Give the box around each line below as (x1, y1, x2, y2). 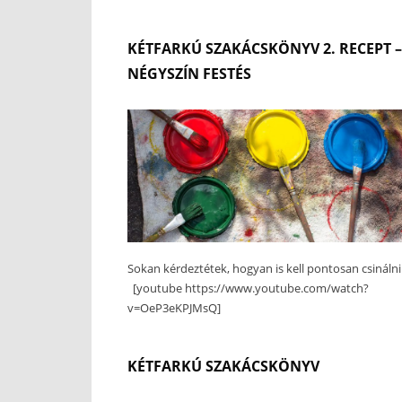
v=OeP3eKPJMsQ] (127, 299, 221, 316)
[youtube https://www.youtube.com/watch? (127, 279, 369, 296)
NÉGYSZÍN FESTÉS (127, 64, 251, 84)
